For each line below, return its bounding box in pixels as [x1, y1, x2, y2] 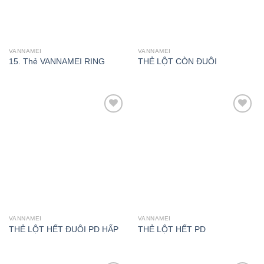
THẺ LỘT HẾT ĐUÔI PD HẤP [8, 225, 118, 234]
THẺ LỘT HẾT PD [137, 225, 206, 234]
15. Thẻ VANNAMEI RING [8, 57, 105, 67]
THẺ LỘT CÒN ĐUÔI [137, 57, 217, 67]
